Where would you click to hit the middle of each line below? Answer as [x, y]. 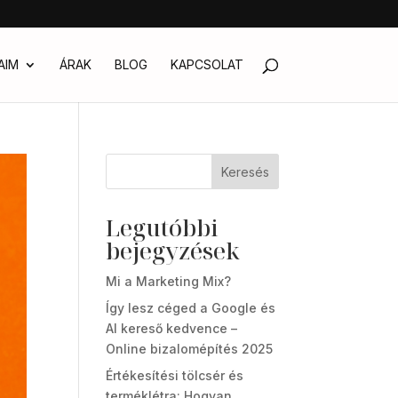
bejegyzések [173, 251]
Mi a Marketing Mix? [169, 281]
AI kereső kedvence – [172, 328]
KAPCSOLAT [207, 64]
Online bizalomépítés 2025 [190, 349]
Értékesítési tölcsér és [175, 375]
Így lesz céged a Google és [191, 308]
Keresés [245, 171]
